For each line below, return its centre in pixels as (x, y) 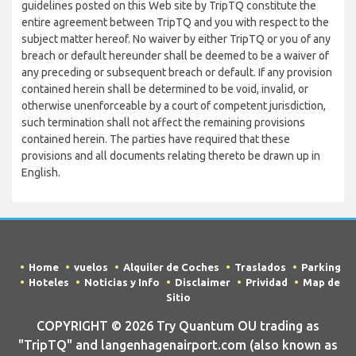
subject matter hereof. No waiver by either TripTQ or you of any (176, 39)
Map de (321, 282)
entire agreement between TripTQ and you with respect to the (175, 22)
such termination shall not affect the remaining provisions (163, 122)
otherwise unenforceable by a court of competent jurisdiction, (174, 106)
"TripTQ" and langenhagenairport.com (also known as (178, 345)
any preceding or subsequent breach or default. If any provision (177, 72)
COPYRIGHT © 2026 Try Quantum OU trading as (178, 326)
